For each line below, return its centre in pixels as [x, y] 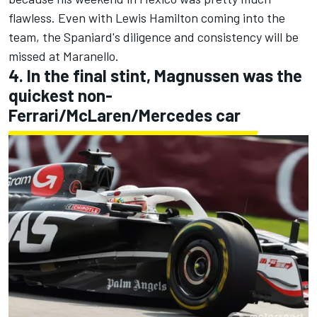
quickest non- [60, 96]
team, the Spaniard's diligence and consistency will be [154, 37]
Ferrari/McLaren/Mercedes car [125, 115]
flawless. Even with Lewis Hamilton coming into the [147, 18]
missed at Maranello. [64, 56]
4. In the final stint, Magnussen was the [155, 76]
